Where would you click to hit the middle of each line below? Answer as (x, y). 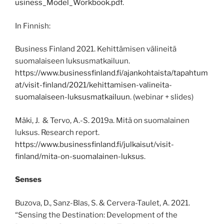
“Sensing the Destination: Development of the (96, 215)
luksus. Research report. (57, 132)
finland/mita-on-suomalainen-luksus (79, 156)
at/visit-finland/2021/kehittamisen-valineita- (93, 85)
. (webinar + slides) (162, 97)
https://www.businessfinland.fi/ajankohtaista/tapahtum (111, 73)
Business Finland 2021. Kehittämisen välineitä (96, 49)
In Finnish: (33, 26)
